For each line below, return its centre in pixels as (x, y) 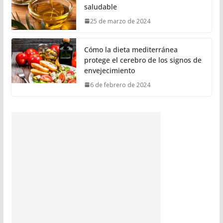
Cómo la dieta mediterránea (131, 49)
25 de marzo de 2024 (120, 21)
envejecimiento (109, 70)
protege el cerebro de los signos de (143, 60)
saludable (100, 6)
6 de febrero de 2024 (120, 85)
